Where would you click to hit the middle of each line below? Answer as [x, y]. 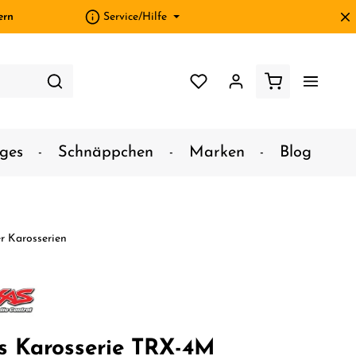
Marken [217, 153]
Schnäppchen [106, 153]
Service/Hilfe [135, 17]
